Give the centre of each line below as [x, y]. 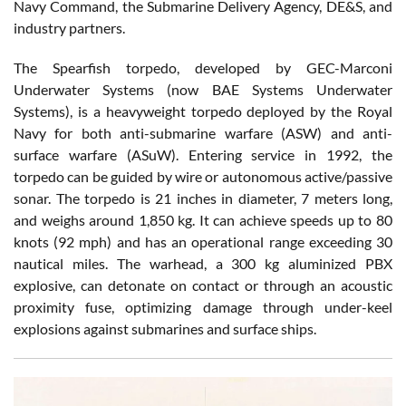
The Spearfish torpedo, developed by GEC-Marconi [203, 67]
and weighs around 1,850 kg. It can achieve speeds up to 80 [203, 219]
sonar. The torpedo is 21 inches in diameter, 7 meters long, [203, 198]
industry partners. [69, 27]
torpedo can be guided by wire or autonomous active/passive [203, 176]
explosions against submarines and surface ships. [165, 328]
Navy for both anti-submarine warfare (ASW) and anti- [203, 132]
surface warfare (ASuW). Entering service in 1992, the [203, 154]
